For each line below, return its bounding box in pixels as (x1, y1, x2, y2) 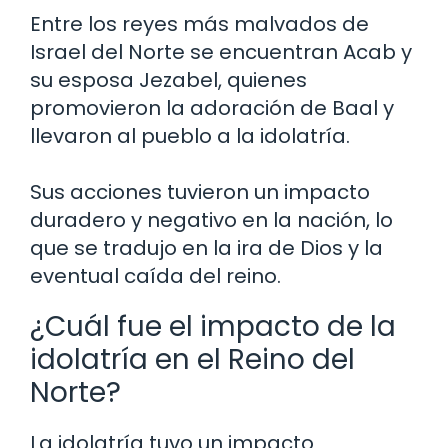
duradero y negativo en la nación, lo (30, 205, 393, 234)
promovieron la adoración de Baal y (30, 93, 394, 122)
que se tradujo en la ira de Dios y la (30, 233, 383, 262)
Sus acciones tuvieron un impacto (30, 177, 370, 206)
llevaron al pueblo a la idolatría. (30, 121, 350, 150)
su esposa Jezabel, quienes (30, 65, 307, 94)
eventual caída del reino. (30, 261, 281, 290)
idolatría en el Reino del (30, 339, 355, 379)
